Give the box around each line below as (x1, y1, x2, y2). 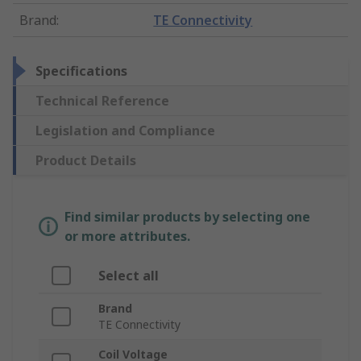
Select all (98, 267, 159, 285)
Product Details (35, 151, 136, 170)
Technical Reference (35, 92, 169, 110)
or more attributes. (64, 227, 190, 246)
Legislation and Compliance (35, 122, 215, 140)
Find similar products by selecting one (64, 208, 310, 226)
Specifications (35, 62, 127, 81)
